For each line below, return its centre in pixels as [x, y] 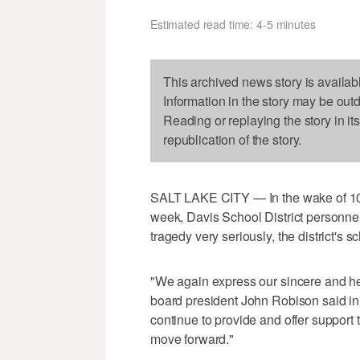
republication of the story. [233, 139]
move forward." [192, 338]
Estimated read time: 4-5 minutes [233, 24]
